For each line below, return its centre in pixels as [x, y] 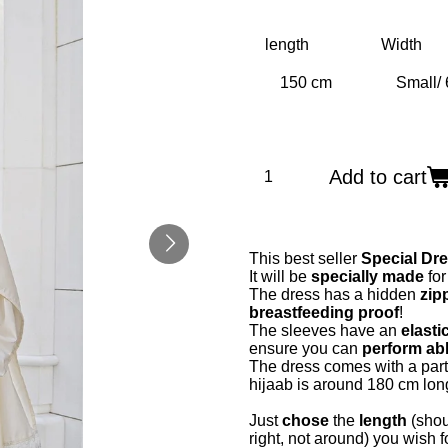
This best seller [303, 258]
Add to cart [378, 177]
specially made [367, 276]
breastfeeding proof [324, 312]
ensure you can [303, 348]
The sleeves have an [325, 330]
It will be [280, 276]
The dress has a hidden [334, 294]
